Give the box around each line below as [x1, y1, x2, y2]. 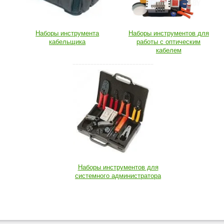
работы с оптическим [136, 36, 201, 46]
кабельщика [49, 36, 86, 46]
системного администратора [75, 170, 161, 180]
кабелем [155, 45, 181, 54]
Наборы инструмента [35, 28, 99, 37]
